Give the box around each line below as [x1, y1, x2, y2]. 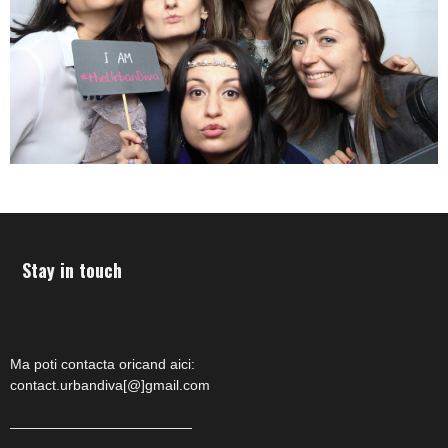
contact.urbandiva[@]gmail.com [10, 376, 210, 393]
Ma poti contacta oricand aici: [10, 355, 195, 372]
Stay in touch [22, 256, 122, 283]
